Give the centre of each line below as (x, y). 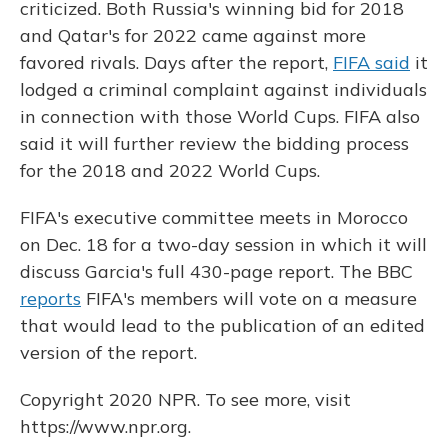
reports (50, 298)
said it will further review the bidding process (214, 143)
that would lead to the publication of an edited (222, 325)
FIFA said (371, 62)
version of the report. (108, 352)
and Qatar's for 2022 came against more (193, 35)
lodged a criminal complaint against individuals (223, 89)
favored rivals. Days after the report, (176, 62)
